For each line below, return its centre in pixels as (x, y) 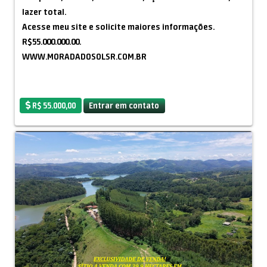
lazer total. (44, 12)
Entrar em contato (124, 105)
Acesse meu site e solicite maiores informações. (118, 27)
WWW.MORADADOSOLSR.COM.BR (84, 57)
